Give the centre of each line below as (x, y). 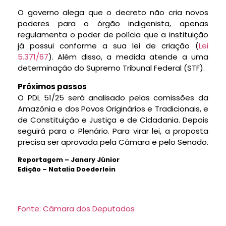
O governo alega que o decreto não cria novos (113, 13)
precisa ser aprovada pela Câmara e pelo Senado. (113, 142)
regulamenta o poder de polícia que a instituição (113, 35)
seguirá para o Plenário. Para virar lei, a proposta (113, 131)
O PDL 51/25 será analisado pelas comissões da (113, 97)
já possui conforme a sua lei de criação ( (108, 46)
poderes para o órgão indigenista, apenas (113, 24)
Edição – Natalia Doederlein (67, 169)
